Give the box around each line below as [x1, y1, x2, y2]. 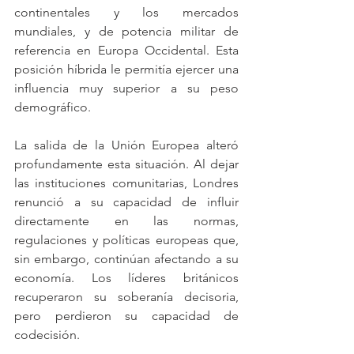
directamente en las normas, [14, 213, 239, 228]
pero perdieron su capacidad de [14, 308, 239, 323]
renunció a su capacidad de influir [14, 194, 239, 209]
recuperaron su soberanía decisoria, [14, 289, 239, 304]
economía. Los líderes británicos [14, 270, 239, 285]
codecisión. [14, 327, 80, 342]
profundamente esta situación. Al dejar [14, 156, 239, 171]
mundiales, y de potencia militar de [14, 24, 239, 39]
